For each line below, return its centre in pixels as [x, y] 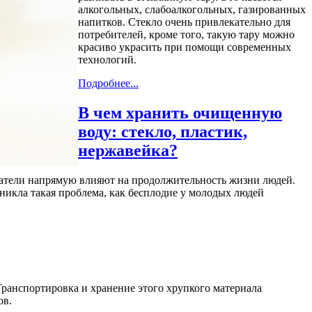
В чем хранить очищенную [180, 113]
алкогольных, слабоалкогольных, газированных [192, 10]
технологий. [107, 60]
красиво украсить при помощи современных [185, 47]
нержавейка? [128, 151]
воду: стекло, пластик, [163, 132]
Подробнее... [108, 84]
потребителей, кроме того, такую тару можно [186, 35]
